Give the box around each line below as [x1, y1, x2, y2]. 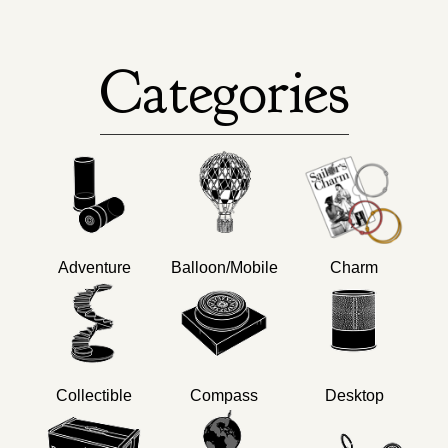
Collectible [56, 386, 132, 404]
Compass [190, 386, 258, 404]
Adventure [57, 258, 131, 276]
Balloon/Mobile [170, 258, 278, 276]
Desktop [324, 386, 384, 404]
